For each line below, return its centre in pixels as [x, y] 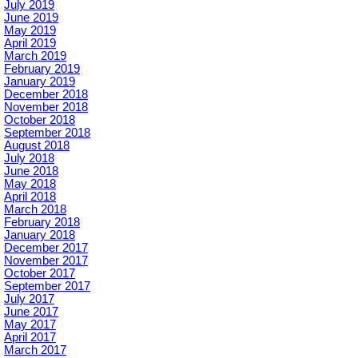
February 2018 [42, 223]
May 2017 [30, 325]
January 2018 [40, 235]
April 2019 [30, 44]
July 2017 [29, 299]
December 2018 [46, 95]
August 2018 [37, 146]
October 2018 [40, 120]
